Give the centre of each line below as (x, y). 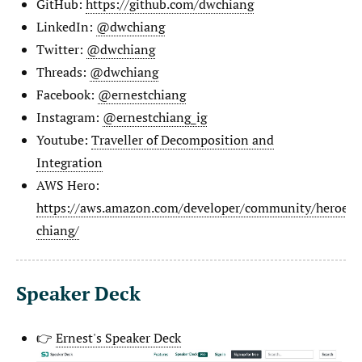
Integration (69, 162)
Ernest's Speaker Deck (118, 338)
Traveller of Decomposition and (183, 139)
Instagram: (69, 117)
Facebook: (67, 94)
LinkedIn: (66, 26)
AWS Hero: (68, 185)
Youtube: (64, 139)
